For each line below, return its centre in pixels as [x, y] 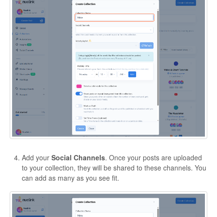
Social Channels [78, 157]
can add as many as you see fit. [70, 178]
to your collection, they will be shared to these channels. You [114, 167]
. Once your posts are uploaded [154, 157]
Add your [37, 157]
